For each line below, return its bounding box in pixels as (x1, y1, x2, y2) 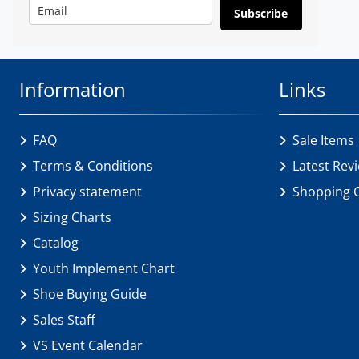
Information (19, 75, 126, 103)
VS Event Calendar (33, 336, 143, 354)
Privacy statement (33, 182, 142, 200)
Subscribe (234, 5, 288, 21)
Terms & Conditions (33, 156, 153, 175)
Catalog (33, 233, 79, 252)
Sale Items (292, 131, 354, 149)
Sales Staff (33, 310, 95, 329)
